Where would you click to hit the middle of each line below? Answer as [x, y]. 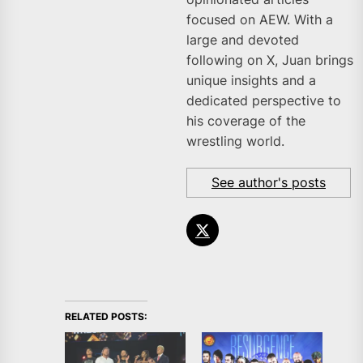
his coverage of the [246, 121]
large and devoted [243, 40]
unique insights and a [251, 81]
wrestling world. [235, 141]
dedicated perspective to [264, 101]
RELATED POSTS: [106, 317]
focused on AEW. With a [260, 20]
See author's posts [269, 183]
